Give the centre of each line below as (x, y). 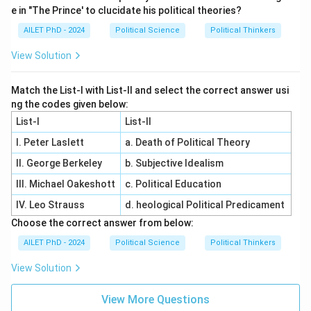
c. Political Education (174, 184)
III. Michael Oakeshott (65, 184)
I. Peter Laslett (50, 142)
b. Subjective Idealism (174, 163)
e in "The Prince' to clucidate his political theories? (126, 10)
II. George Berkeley (59, 163)
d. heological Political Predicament (204, 205)
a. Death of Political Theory (187, 142)
